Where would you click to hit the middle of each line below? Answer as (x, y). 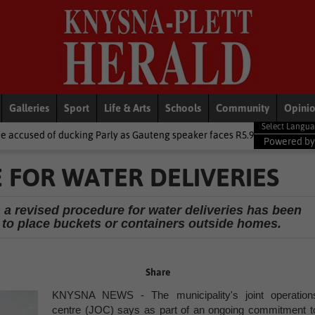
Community (243, 108)
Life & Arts (127, 108)
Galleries (29, 108)
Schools (183, 108)
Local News (279, 135)
